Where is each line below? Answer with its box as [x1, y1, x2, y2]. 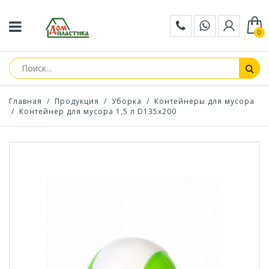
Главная [9, 96, 42, 106]
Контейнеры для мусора [154, 96, 255, 106]
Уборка [112, 96, 142, 106]
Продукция [55, 96, 99, 106]
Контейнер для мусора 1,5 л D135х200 [17, 106, 177, 116]
